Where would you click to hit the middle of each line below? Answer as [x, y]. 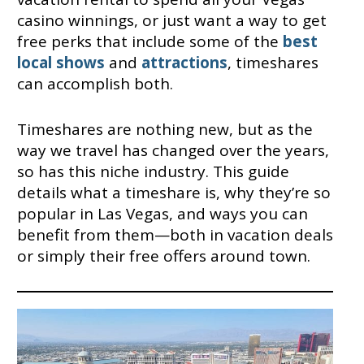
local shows [61, 63]
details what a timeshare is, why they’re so [173, 193]
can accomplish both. [97, 84]
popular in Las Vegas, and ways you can [162, 214]
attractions [184, 63]
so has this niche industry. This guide [153, 172]
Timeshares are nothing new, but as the [165, 130]
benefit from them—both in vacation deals [175, 235]
